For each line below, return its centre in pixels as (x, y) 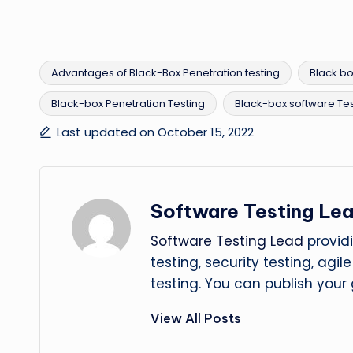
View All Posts (196, 319)
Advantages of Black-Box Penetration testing (165, 73)
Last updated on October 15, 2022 (155, 132)
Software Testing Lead (227, 242)
